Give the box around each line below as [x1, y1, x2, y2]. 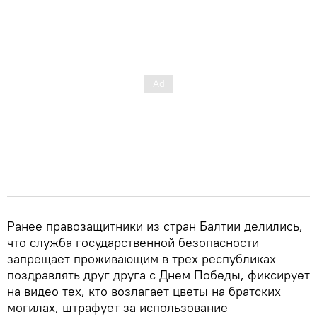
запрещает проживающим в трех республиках [7, 250, 276, 267]
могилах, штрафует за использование [7, 299, 228, 316]
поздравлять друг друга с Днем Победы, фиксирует [7, 266, 310, 283]
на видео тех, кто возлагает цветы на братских [7, 282, 281, 299]
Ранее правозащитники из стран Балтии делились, [7, 217, 303, 234]
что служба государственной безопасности [7, 234, 259, 250]
